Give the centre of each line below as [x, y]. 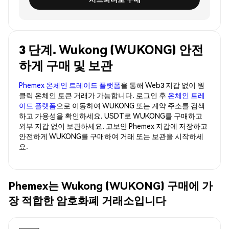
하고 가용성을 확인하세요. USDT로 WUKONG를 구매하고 [111, 115]
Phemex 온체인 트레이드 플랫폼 [70, 85]
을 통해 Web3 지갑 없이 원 [163, 85]
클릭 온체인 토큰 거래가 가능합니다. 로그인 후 [93, 95]
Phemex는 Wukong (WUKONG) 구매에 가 [110, 186]
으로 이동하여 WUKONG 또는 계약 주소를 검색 [131, 105]
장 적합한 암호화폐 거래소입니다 [87, 200]
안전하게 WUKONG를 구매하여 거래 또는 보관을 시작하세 [111, 136]
